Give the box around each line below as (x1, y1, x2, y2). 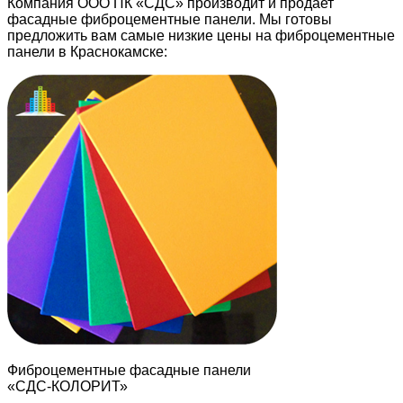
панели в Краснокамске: (7, 43, 167, 59)
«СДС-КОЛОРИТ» (7, 378, 128, 394)
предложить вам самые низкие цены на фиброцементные (7, 27, 395, 43)
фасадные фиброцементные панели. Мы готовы (7, 11, 332, 27)
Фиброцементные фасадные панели (7, 362, 251, 378)
